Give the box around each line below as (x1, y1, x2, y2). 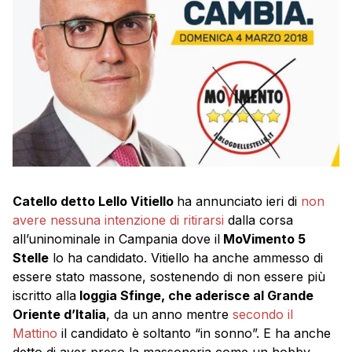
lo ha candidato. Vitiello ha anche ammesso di (49, 249, 323, 266)
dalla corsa (228, 211, 293, 228)
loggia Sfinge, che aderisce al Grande (76, 287, 313, 303)
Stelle (13, 249, 49, 266)
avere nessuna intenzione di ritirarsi (13, 211, 228, 228)
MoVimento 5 (220, 230, 306, 247)
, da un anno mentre (106, 306, 233, 322)
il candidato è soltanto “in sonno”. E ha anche (57, 324, 331, 341)
